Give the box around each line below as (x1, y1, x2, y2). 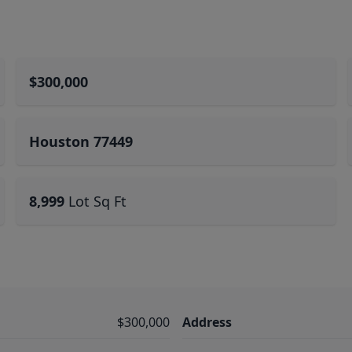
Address (182, 313, 232, 331)
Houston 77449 (29, 132, 134, 151)
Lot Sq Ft (68, 192, 127, 211)
